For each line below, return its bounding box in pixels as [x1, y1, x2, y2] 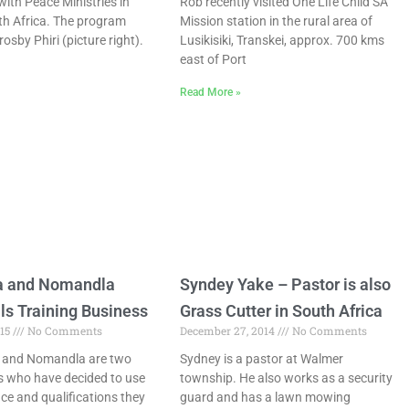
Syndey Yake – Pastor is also [180, 274, 392, 294]
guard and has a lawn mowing [180, 389, 351, 404]
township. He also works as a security [180, 370, 393, 385]
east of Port [180, 52, 247, 67]
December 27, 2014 [180, 322, 278, 338]
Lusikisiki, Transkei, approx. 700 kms [180, 33, 385, 47]
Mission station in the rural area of [180, 14, 373, 28]
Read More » [180, 86, 242, 99]
